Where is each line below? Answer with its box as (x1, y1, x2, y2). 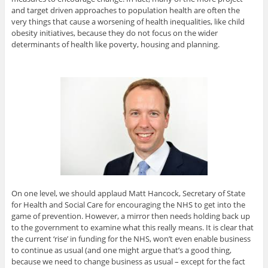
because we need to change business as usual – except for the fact (11, 255, 245, 267)
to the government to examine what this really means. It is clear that (11, 221, 254, 233)
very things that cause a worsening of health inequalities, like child (11, 16, 245, 27)
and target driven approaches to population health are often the (11, 4, 240, 16)
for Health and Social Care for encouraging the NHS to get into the (11, 199, 245, 210)
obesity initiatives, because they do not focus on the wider (11, 27, 218, 38)
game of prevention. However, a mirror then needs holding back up (11, 210, 250, 221)
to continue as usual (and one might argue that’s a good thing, (11, 244, 232, 255)
